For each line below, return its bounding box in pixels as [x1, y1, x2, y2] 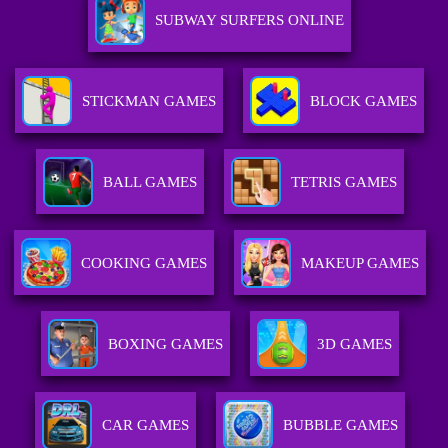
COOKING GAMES [80, 255, 207, 272]
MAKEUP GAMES [300, 255, 419, 272]
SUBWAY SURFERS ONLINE [155, 12, 345, 29]
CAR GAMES [101, 417, 189, 434]
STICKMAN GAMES [82, 93, 217, 110]
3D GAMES [316, 336, 392, 353]
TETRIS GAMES [290, 174, 397, 191]
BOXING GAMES [107, 336, 223, 353]
